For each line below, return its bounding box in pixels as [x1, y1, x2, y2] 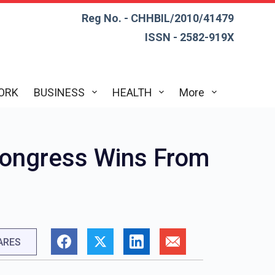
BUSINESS [34, 85, 85, 99]
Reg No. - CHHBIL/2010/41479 [81, 12, 234, 25]
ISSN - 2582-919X [144, 31, 234, 44]
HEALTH [112, 85, 152, 99]
